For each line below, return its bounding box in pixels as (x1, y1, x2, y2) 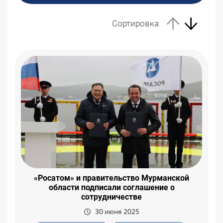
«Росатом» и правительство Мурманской (34, 173, 189, 183)
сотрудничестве (81, 192, 142, 202)
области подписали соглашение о (48, 183, 175, 193)
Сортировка (111, 18, 159, 29)
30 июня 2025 (95, 207, 139, 217)
